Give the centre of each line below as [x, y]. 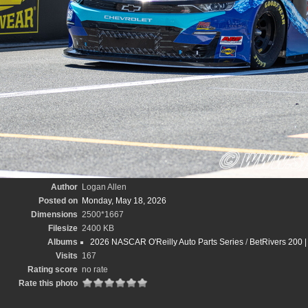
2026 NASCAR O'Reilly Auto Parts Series [167, 242]
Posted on [58, 201]
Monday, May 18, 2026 [124, 201]
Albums [63, 242]
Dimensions [54, 214]
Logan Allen [104, 187]
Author [64, 187]
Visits [67, 256]
